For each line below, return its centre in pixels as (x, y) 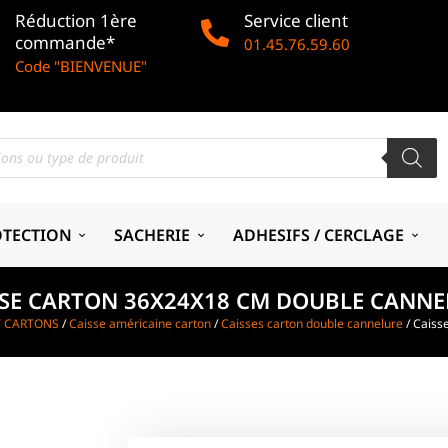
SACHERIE (152, 234)
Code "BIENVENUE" (81, 66)
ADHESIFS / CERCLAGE (319, 234)
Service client (296, 20)
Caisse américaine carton (139, 324)
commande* (65, 42)
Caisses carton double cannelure (311, 324)
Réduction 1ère (76, 20)
